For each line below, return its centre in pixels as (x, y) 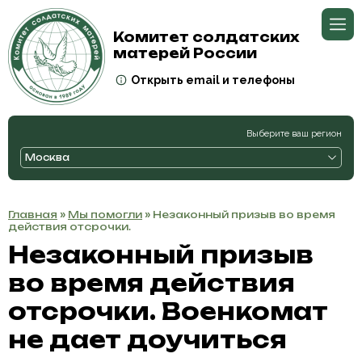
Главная (33, 215)
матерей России (185, 53)
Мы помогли (105, 215)
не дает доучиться (147, 340)
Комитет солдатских (206, 37)
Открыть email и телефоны (213, 80)
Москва (47, 158)
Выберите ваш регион (294, 133)
